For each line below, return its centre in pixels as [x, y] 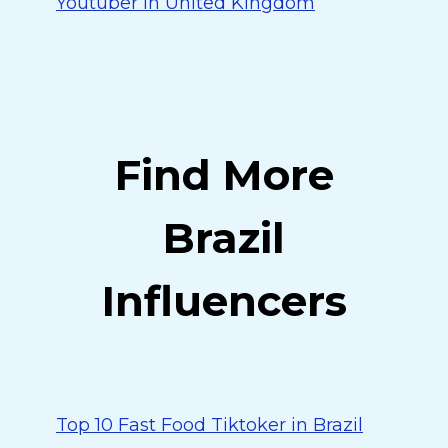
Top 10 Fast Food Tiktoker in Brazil [209, 425]
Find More [224, 175]
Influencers [224, 301]
